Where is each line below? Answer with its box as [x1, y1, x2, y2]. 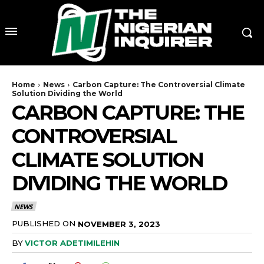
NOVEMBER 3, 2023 [78, 219, 160, 229]
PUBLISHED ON [12, 218, 75, 228]
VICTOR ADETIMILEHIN [25, 238, 120, 248]
